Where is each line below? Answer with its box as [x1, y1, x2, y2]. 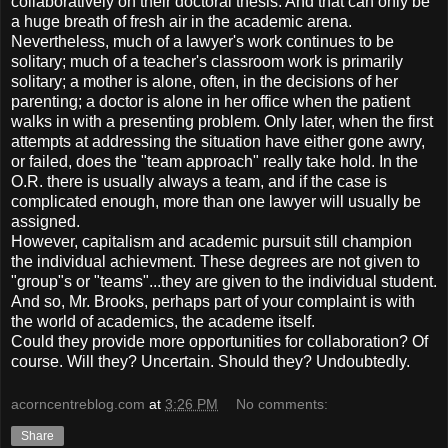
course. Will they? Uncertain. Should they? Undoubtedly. [11, 352, 410, 370]
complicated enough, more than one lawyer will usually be [11, 192, 421, 210]
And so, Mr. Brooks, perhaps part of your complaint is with [11, 292, 415, 310]
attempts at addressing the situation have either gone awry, [11, 132, 425, 150]
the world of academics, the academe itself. [11, 312, 315, 330]
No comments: [236, 396, 329, 413]
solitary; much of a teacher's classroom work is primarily [11, 52, 403, 70]
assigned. [11, 212, 80, 230]
